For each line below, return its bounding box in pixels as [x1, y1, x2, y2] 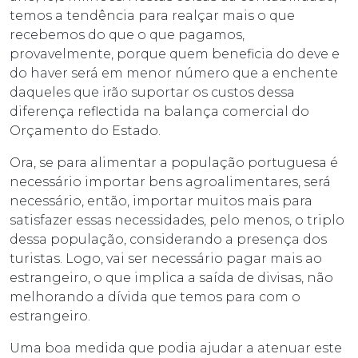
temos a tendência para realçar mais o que [10, 8, 295, 24]
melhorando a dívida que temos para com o [10, 289, 300, 305]
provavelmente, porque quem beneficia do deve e [10, 46, 340, 62]
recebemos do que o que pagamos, [10, 27, 245, 43]
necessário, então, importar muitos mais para [10, 193, 312, 209]
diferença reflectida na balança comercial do [10, 104, 309, 120]
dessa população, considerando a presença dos [10, 232, 327, 248]
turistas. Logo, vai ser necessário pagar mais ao [10, 251, 322, 267]
